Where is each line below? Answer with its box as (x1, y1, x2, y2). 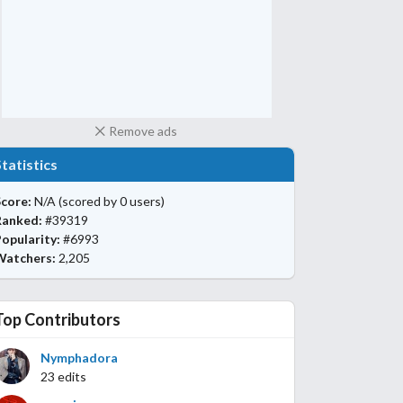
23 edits (40, 369, 86, 385)
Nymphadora (40, 350, 118, 366)
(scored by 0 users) (58, 193, 165, 210)
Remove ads (109, 122, 178, 139)
